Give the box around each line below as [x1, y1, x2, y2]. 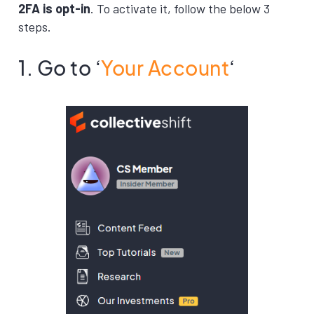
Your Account [101, 55, 229, 80]
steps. [18, 19, 51, 34]
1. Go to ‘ [18, 55, 101, 80]
